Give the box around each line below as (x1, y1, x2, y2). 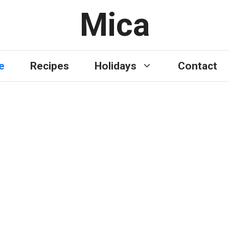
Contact (178, 60, 217, 72)
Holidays (95, 60, 136, 72)
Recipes (30, 60, 69, 72)
